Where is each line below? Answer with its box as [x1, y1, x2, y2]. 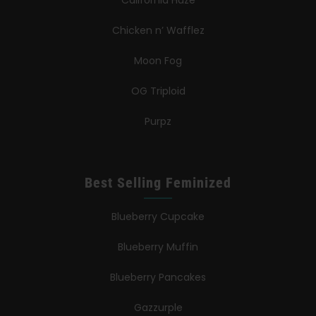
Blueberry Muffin [118, 240, 198, 255]
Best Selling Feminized [85, 174, 231, 192]
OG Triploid [130, 84, 186, 99]
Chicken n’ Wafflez [111, 23, 205, 38]
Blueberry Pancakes [110, 270, 206, 285]
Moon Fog [134, 54, 182, 68]
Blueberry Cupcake [111, 209, 205, 224]
